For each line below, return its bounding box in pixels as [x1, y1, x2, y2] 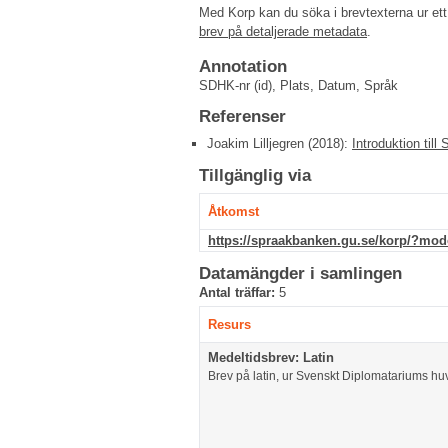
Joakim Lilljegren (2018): [207, 136, 352, 152]
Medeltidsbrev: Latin [208, 350, 334, 366]
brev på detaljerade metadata [199, 24, 367, 40]
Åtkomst [208, 204, 259, 220]
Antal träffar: [199, 285, 279, 301]
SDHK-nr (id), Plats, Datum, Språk [199, 78, 398, 94]
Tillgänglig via [199, 166, 311, 186]
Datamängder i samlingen [199, 264, 402, 284]
